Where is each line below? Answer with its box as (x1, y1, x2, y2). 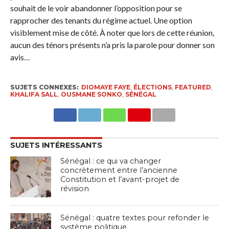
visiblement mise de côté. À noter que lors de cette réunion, (10, 27, 214, 37)
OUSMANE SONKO (60, 90, 122, 98)
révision (60, 184, 89, 193)
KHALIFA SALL (10, 90, 58, 98)
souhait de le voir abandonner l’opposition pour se (10, 3, 182, 13)
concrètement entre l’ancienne (60, 165, 178, 175)
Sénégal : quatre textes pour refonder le (60, 213, 210, 222)
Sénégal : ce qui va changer (60, 156, 162, 166)
